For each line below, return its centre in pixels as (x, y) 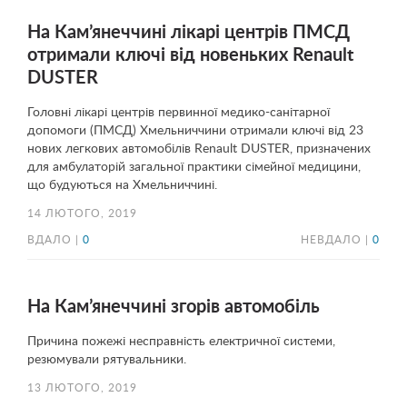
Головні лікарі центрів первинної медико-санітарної (179, 113)
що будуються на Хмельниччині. (122, 185)
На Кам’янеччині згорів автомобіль (174, 307)
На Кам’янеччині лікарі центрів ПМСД (189, 33)
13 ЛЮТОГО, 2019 (82, 388)
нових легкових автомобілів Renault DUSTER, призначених (199, 149)
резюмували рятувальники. (107, 360)
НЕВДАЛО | (337, 240)
